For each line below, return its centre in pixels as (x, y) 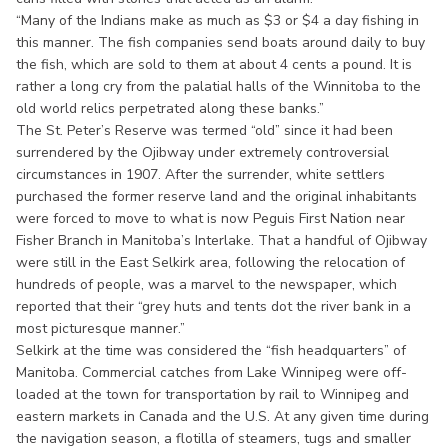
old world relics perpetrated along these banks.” (170, 108)
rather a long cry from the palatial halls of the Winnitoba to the (218, 86)
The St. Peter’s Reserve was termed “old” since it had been (204, 130)
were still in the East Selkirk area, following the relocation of (210, 262)
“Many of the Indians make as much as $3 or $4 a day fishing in (217, 20)
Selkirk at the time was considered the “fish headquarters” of (211, 350)
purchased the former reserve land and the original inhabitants (216, 196)
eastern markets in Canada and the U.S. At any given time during (222, 416)
